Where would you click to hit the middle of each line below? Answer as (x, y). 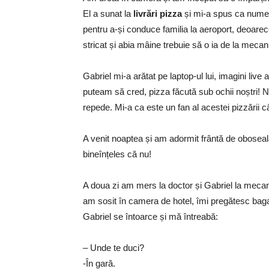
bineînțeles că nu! (117, 154)
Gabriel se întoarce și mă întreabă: (150, 217)
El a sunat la (108, 14)
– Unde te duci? (113, 248)
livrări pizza (158, 14)
